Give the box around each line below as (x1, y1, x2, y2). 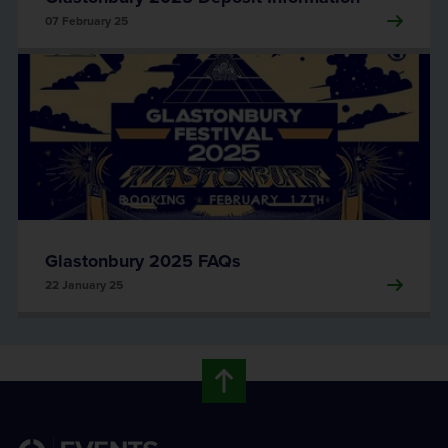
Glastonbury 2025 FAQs (45, 248, 241, 274)
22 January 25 (45, 276, 123, 293)
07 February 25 (45, 12, 128, 29)
